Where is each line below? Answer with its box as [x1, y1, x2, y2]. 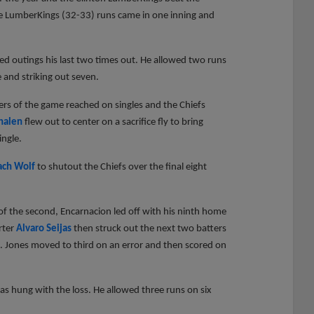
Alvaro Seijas [16, 223, 71, 234]
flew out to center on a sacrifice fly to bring [22, 116, 203, 128]
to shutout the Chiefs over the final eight [35, 161, 207, 172]
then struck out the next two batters [71, 223, 226, 234]
